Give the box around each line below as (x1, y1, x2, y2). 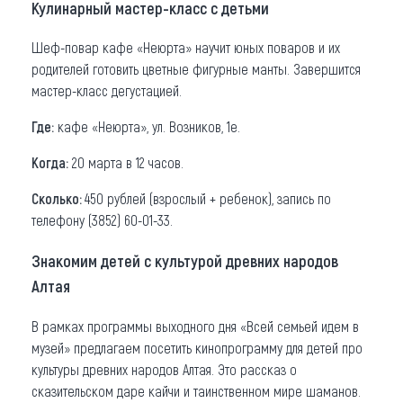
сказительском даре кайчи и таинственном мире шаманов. (31, 381, 361, 399)
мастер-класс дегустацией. (31, 82, 182, 100)
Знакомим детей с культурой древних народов (31, 250, 338, 272)
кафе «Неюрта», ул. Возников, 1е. (54, 118, 240, 136)
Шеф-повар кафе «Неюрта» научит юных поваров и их (31, 39, 340, 57)
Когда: (31, 154, 68, 172)
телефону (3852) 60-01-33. (31, 211, 173, 229)
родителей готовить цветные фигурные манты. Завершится (31, 60, 361, 78)
